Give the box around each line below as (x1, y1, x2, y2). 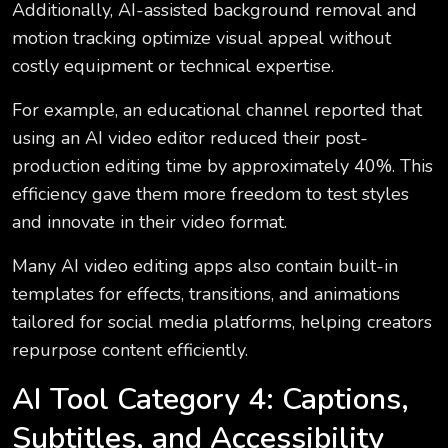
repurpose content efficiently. (12, 338, 248, 363)
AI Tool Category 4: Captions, (12, 379, 409, 421)
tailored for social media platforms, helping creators (12, 310, 432, 335)
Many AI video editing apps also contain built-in (12, 254, 398, 279)
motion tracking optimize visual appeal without (12, 26, 391, 51)
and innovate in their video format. (12, 210, 287, 235)
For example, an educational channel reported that (12, 98, 422, 123)
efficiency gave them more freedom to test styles (12, 182, 409, 207)
